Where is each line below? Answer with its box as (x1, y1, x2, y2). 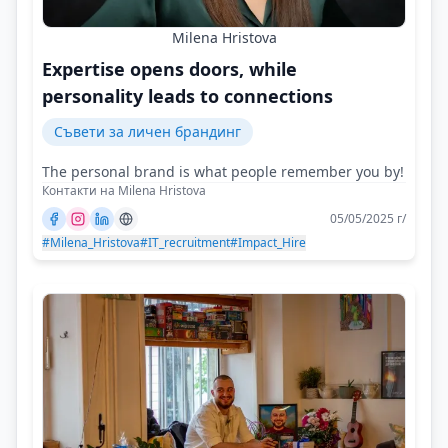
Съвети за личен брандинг (54, 122, 241, 141)
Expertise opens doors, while (42, 57, 297, 81)
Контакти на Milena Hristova (42, 182, 206, 199)
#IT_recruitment (140, 234, 230, 251)
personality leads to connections (42, 84, 333, 108)
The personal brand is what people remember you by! (42, 162, 404, 181)
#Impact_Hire (230, 234, 306, 251)
